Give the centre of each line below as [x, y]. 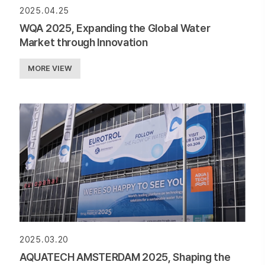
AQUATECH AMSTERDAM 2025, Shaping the [125, 257]
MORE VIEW [50, 69]
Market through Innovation [84, 43]
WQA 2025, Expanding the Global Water [115, 28]
